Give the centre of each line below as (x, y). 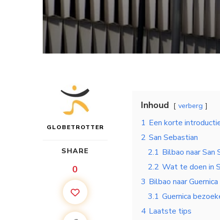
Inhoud (155, 105)
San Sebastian (173, 137)
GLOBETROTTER (75, 127)
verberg (191, 105)
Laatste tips (170, 211)
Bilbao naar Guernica (183, 181)
